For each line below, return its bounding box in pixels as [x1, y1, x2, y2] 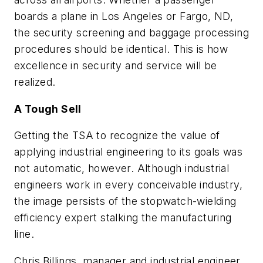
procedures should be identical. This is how [14, 42, 228, 55]
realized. [14, 75, 56, 88]
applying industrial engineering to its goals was [14, 146, 243, 159]
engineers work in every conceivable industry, [14, 178, 242, 191]
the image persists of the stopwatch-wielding [14, 195, 237, 208]
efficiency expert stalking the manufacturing [14, 211, 232, 224]
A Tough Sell [14, 102, 82, 115]
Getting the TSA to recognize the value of [14, 129, 220, 142]
